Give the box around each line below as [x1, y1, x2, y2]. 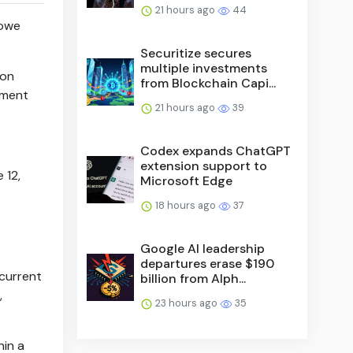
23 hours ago [153, 295, 221, 310]
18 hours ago [153, 198, 219, 212]
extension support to [140, 157, 268, 174]
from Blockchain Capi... [140, 74, 277, 91]
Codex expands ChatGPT [140, 142, 292, 159]
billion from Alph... [140, 269, 247, 287]
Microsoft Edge [140, 172, 233, 189]
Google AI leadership [140, 240, 266, 257]
